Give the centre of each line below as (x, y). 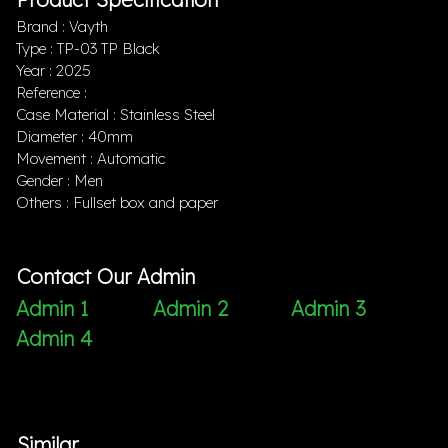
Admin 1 (52, 308)
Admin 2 (191, 308)
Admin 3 (328, 308)
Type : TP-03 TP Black (88, 49)
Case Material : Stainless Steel (115, 115)
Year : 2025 (53, 71)
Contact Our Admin (106, 277)
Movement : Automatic (90, 159)
